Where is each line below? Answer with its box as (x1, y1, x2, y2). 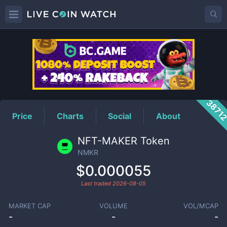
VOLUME (99, 202, 128, 210)
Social (108, 110, 132, 121)
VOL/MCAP (183, 202, 219, 210)
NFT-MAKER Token (78, 135, 170, 147)
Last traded (81, 180, 112, 187)
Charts (57, 110, 84, 121)
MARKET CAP (8, 202, 51, 210)
